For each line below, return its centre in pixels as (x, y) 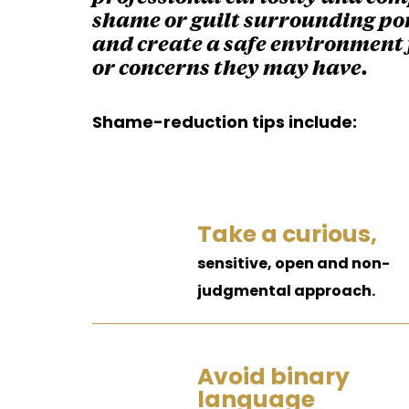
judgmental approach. (286, 291)
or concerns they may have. (230, 69)
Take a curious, (287, 234)
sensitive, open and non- (293, 263)
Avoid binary (273, 377)
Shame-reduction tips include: (224, 122)
